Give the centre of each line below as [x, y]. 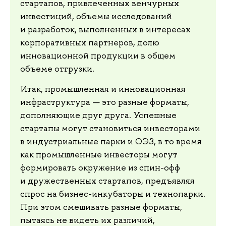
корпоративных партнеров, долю [90, 43]
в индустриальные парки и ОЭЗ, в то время [111, 141]
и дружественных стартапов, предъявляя [107, 180]
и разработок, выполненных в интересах [105, 30]
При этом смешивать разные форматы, [101, 207]
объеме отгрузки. [57, 69]
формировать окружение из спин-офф [100, 167]
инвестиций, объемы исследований [96, 16]
